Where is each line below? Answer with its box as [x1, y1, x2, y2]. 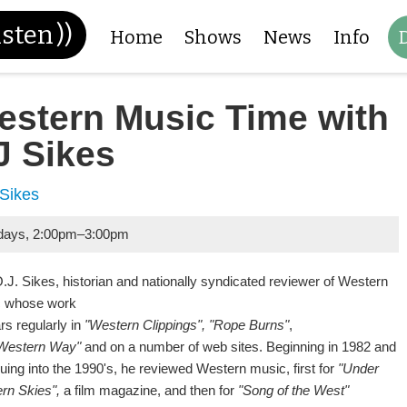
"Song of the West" [238, 382, 350, 398]
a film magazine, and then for [60, 382, 239, 398]
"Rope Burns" [209, 317, 290, 333]
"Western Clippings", [84, 317, 206, 333]
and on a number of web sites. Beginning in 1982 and [81, 339, 397, 354]
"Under [338, 361, 380, 376]
